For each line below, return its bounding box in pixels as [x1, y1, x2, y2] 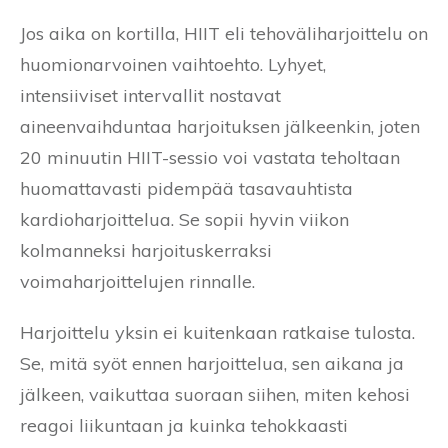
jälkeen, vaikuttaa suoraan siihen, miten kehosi [20, 382, 410, 406]
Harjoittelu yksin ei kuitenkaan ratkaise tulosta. [20, 320, 415, 344]
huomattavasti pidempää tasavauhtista [20, 176, 353, 200]
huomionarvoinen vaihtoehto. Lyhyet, [20, 52, 326, 76]
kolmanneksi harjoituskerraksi [20, 238, 272, 262]
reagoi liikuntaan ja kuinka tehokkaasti [20, 413, 348, 437]
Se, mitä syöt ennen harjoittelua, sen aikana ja [20, 351, 404, 375]
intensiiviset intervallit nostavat [20, 83, 281, 107]
